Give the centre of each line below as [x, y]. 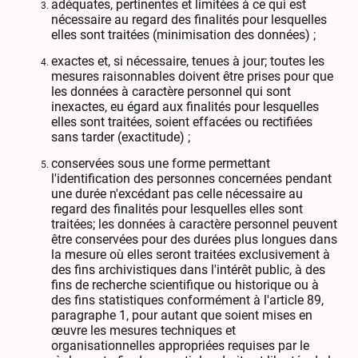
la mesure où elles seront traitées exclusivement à [191, 255]
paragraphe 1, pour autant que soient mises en [182, 316]
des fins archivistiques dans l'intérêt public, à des [188, 270]
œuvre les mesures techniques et [143, 331]
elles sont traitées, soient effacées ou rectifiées [182, 122]
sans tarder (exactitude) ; [121, 137]
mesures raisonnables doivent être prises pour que [192, 77]
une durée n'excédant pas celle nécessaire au [177, 194]
